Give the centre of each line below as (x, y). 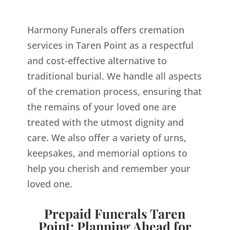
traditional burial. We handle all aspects (114, 76)
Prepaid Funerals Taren (115, 214)
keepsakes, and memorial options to (107, 153)
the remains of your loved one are (101, 107)
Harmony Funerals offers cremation (106, 30)
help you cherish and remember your (109, 169)
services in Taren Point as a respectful (110, 45)
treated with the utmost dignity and (105, 122)
